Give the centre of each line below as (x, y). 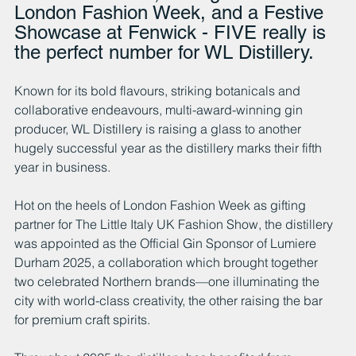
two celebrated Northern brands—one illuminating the (168, 282)
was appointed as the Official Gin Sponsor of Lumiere (167, 244)
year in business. (64, 167)
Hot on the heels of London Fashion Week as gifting (162, 205)
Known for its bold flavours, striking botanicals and (159, 91)
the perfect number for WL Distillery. (164, 52)
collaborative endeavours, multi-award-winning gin (160, 110)
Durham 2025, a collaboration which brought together (168, 263)
